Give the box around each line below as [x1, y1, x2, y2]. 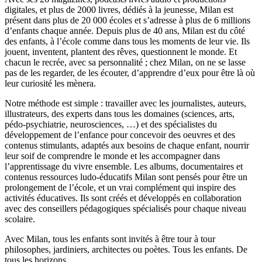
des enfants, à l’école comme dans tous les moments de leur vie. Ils [5, 36, 250, 47]
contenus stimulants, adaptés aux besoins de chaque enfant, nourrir [5, 140, 249, 151]
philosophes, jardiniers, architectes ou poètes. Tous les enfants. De [5, 244, 247, 255]
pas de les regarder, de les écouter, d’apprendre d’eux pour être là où [5, 68, 255, 78]
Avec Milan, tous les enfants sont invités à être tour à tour [5, 234, 215, 244]
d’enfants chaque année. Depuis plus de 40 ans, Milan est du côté [5, 26, 245, 36]
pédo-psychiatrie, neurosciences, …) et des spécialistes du [5, 119, 217, 130]
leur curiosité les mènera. [5, 78, 96, 89]
